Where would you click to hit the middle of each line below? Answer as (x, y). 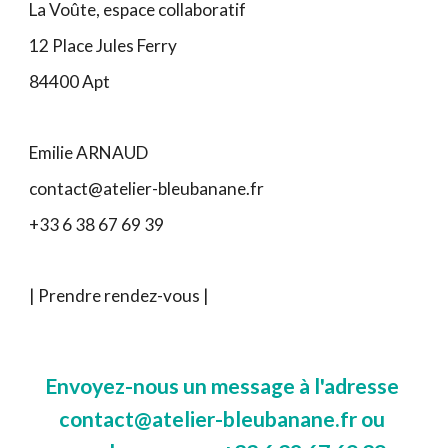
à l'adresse (349, 386)
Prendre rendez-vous (119, 295)
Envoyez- (89, 386)
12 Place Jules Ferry (103, 45)
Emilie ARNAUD (89, 152)
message (255, 386)
